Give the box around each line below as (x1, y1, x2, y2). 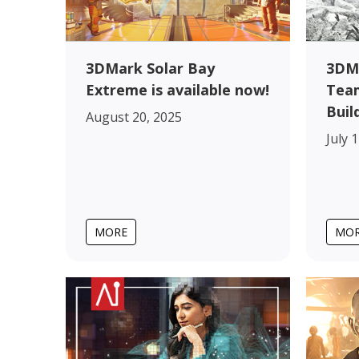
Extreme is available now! (86, 79, 269, 99)
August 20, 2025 (86, 107, 182, 126)
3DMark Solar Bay (86, 58, 215, 78)
